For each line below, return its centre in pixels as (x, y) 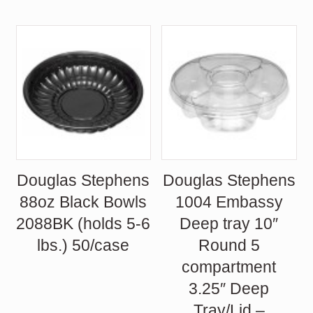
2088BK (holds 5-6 (83, 224)
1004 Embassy (229, 202)
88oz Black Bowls (83, 202)
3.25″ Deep (229, 289)
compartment (229, 267)
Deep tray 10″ (229, 224)
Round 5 (229, 246)
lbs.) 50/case (83, 246)
